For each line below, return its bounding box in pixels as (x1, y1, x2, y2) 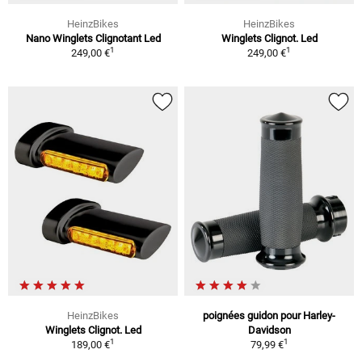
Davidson (247, 323, 291, 336)
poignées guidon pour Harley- (203, 309, 335, 322)
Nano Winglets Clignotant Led (25, 32, 161, 45)
